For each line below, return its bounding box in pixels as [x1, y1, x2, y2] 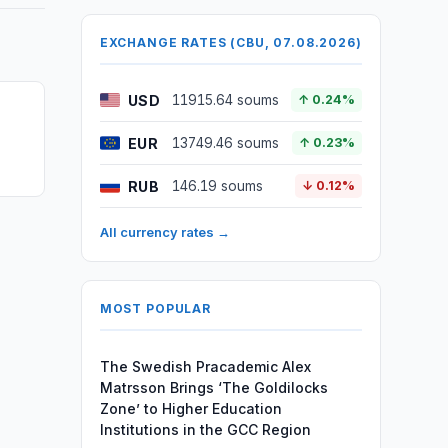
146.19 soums [171, 178, 263, 194]
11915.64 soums [171, 92, 279, 108]
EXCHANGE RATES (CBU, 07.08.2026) [99, 35, 362, 50]
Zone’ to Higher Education [99, 400, 282, 417]
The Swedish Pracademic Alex [99, 358, 311, 375]
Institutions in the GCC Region [99, 421, 311, 438]
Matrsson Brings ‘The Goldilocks [99, 379, 328, 396]
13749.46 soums [171, 135, 279, 151]
